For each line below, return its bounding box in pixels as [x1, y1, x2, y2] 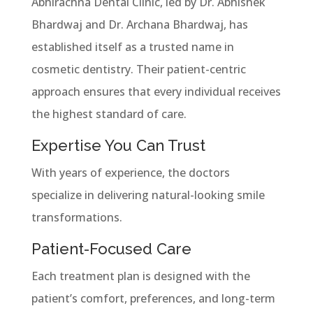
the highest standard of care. [31, 105, 187, 122]
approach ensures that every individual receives [31, 83, 281, 99]
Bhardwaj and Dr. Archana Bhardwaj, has [31, 16, 248, 32]
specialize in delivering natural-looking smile [31, 187, 265, 203]
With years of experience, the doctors [31, 164, 230, 180]
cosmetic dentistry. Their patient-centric [31, 61, 246, 77]
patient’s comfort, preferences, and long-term [31, 290, 275, 306]
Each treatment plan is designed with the [31, 268, 250, 284]
